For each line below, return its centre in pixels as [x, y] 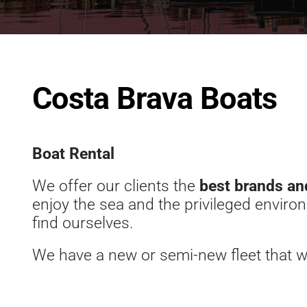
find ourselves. [82, 223]
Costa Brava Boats [155, 99]
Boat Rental [73, 154]
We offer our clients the [115, 186]
